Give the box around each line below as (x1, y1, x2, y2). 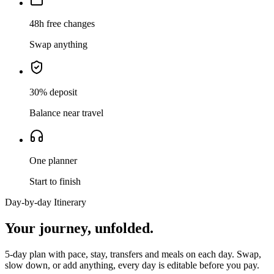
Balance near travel (29, 108, 103, 119)
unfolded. (95, 220, 154, 237)
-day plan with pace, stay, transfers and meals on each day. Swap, (10, 249, 261, 260)
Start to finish (29, 176, 81, 187)
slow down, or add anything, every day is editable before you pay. (5, 260, 259, 271)
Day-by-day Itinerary (5, 197, 86, 208)
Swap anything (29, 39, 87, 50)
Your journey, (5, 220, 91, 237)
